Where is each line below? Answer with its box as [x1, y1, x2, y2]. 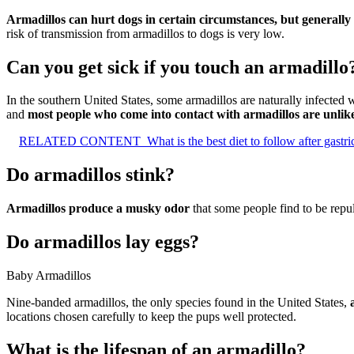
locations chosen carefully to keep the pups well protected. [6, 310, 296, 324]
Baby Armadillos [6, 269, 91, 283]
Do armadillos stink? [6, 164, 175, 186]
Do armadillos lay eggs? [6, 232, 199, 253]
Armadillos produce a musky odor [6, 201, 190, 216]
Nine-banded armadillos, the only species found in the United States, [6, 296, 350, 310]
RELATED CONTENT [19, 134, 141, 149]
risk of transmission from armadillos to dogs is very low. [6, 26, 284, 40]
